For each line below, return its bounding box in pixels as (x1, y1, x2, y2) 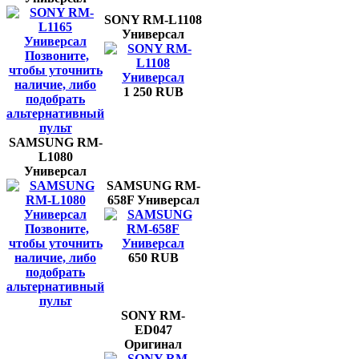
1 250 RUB (123, 85, 184, 99)
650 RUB (127, 251, 179, 264)
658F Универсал (107, 193, 200, 207)
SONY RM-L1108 (104, 13, 202, 26)
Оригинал (124, 337, 182, 351)
